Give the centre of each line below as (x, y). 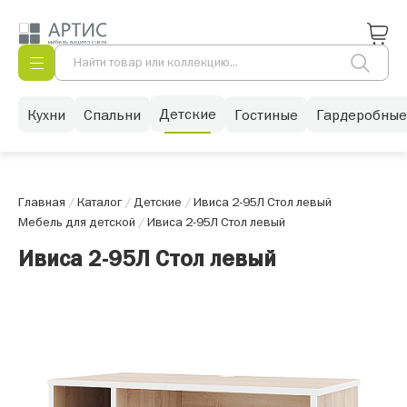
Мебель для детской (77, 222)
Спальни (112, 114)
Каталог (99, 202)
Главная (42, 202)
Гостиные (266, 114)
